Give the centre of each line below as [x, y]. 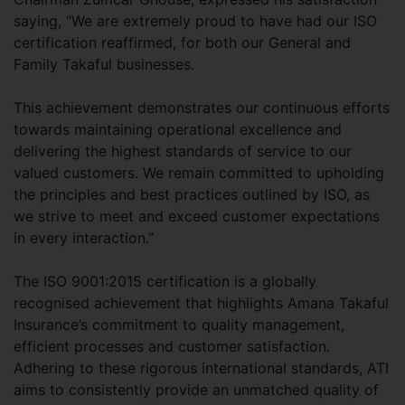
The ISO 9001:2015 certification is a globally [165, 282]
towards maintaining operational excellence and [178, 130]
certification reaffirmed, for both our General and [182, 43]
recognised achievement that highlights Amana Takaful [201, 303]
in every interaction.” [84, 238]
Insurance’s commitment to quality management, [179, 325]
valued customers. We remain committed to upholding [199, 173]
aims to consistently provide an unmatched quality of [196, 390]
